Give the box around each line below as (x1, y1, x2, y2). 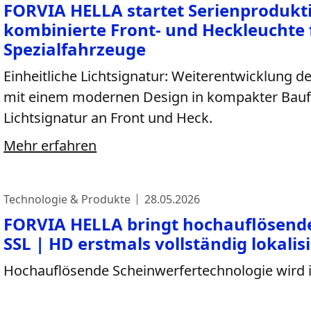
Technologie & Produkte (3, 192, 131, 207)
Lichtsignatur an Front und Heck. (3, 108, 213, 127)
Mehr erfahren (3, 136, 97, 155)
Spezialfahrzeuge (3, 37, 146, 60)
